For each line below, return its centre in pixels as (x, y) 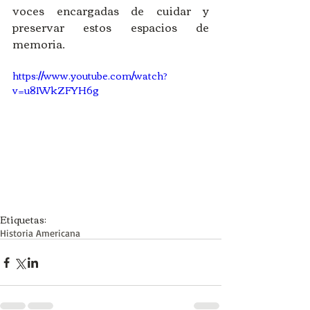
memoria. (39, 44)
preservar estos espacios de (111, 27)
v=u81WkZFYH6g (56, 90)
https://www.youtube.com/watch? (90, 76)
